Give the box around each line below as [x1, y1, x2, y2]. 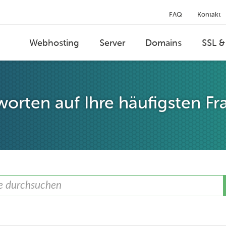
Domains [145, 37, 182, 48]
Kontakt [197, 10, 220, 18]
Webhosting [29, 37, 79, 48]
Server [99, 37, 125, 48]
